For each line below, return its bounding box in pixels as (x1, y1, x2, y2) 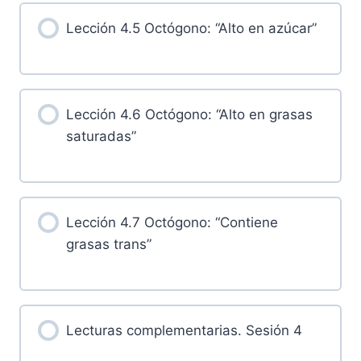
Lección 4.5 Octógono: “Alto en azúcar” (65, 20, 317, 37)
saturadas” (65, 128, 136, 145)
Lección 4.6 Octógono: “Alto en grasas (65, 106, 313, 123)
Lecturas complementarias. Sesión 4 (65, 322, 302, 339)
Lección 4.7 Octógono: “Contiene (65, 214, 278, 231)
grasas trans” (65, 236, 151, 253)
